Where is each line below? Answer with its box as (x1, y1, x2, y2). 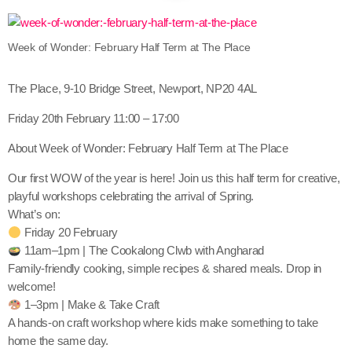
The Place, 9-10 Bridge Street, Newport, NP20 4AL (8, 82, 258, 96)
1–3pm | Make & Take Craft (21, 298, 160, 312)
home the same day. (8, 334, 109, 348)
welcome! (8, 280, 56, 294)
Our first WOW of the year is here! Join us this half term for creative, (8, 171, 340, 185)
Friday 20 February (21, 225, 118, 240)
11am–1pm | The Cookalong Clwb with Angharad (21, 244, 265, 258)
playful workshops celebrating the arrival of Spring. (8, 189, 254, 203)
